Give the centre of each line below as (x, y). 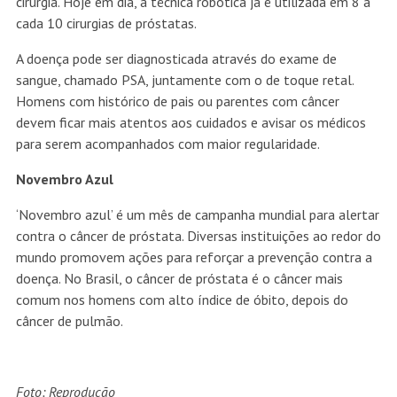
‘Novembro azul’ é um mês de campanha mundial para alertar (197, 215)
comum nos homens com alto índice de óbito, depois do (182, 300)
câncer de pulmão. (69, 321)
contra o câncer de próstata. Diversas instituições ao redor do (198, 236)
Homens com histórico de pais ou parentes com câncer (177, 101)
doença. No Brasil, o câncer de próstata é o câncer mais (179, 279)
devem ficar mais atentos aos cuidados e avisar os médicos (191, 123)
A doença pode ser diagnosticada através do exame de (176, 59)
